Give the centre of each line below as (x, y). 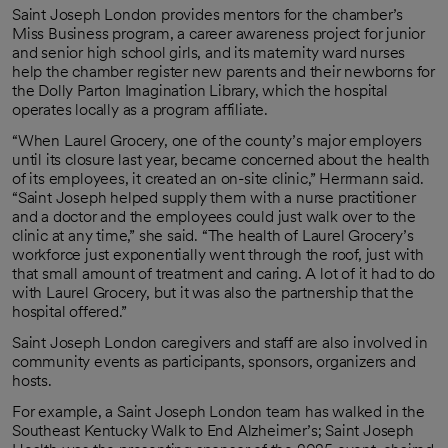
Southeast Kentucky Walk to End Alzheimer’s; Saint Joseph (213, 430)
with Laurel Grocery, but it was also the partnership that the (213, 292)
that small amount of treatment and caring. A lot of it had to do (224, 273)
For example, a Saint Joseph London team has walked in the (218, 411)
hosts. (32, 380)
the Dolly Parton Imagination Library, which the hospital (200, 90)
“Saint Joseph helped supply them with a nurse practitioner (214, 197)
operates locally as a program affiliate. (140, 109)
